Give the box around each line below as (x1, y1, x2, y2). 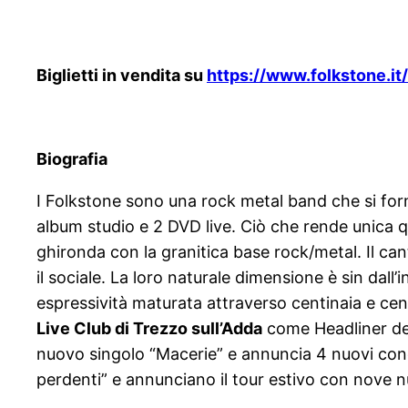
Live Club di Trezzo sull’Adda (36, 319, 262, 339)
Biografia (36, 149, 107, 169)
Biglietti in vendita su (36, 66, 207, 86)
